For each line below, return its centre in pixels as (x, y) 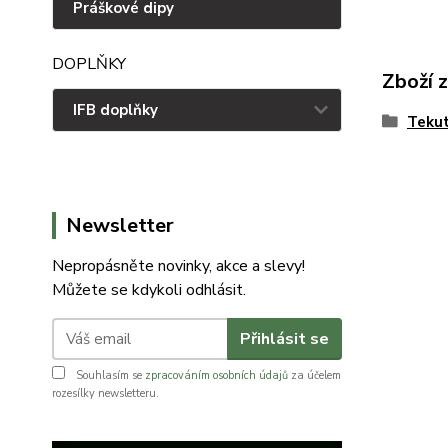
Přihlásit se (284, 338)
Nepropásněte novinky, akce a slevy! (178, 266)
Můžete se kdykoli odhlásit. (151, 290)
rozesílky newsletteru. (105, 393)
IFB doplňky (115, 110)
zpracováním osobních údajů (216, 375)
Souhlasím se (109, 375)
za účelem (314, 375)
